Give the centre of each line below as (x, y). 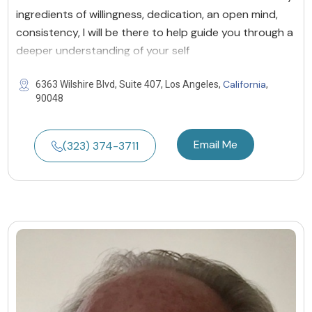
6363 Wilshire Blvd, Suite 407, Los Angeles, (129, 85)
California (244, 85)
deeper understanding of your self (103, 51)
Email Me (216, 145)
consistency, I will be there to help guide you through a (155, 33)
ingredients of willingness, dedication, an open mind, (147, 15)
